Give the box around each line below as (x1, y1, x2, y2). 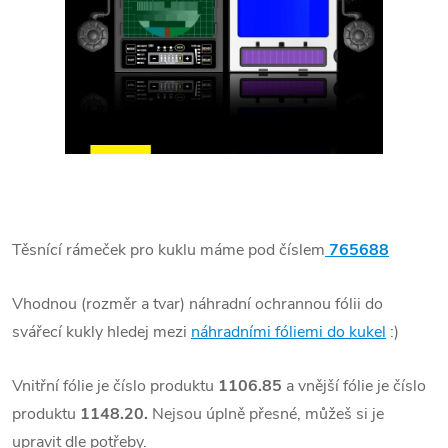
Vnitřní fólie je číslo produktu (12, 374, 218, 397)
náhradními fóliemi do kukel (191, 320, 386, 343)
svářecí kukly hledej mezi (12, 320, 191, 343)
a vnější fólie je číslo (282, 374, 426, 397)
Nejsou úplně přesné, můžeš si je (152, 402, 384, 425)
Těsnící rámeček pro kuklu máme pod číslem (12, 238, 325, 261)
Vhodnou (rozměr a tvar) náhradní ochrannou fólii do (12, 292, 383, 315)
